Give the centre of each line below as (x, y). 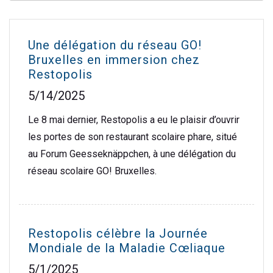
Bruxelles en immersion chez (114, 60)
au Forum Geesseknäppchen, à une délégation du (132, 154)
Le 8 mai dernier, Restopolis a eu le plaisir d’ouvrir (134, 120)
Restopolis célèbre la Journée (118, 234)
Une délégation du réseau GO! (115, 45)
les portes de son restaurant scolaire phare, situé (133, 137)
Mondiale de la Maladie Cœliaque (127, 248)
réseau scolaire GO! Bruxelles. (92, 171)
